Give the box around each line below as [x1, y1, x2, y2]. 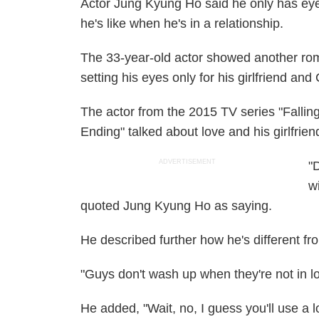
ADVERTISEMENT [159, 158, 216, 165]
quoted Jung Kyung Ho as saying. [80, 199, 273, 213]
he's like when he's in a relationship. [80, 16, 284, 31]
